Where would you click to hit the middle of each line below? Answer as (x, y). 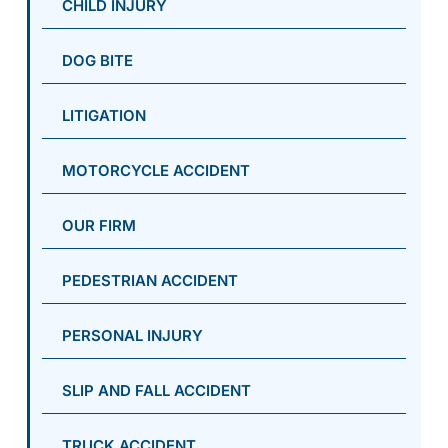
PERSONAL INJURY (132, 335)
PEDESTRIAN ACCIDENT (150, 280)
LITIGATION (104, 115)
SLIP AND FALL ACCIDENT (156, 390)
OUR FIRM (99, 225)
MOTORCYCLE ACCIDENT (156, 170)
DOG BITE (97, 60)
